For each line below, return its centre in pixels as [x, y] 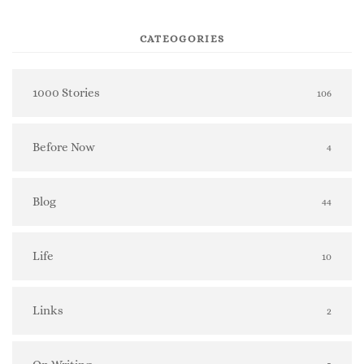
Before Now [64, 147]
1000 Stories [66, 92]
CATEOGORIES [182, 38]
